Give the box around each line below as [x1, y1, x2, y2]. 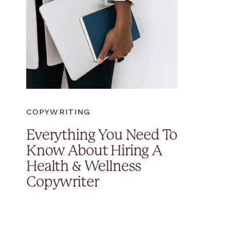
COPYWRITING [26, 107, 91, 117]
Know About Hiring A [26, 144, 162, 158]
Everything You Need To [26, 129, 177, 143]
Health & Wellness [26, 160, 142, 174]
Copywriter [26, 176, 99, 190]
